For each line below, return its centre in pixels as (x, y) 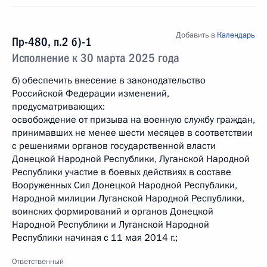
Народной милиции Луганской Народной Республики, (128, 198)
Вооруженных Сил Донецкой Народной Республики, (125, 185)
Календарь (236, 35)
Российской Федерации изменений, (91, 94)
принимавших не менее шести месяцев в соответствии (132, 133)
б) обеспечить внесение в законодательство (109, 80)
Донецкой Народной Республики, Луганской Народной (131, 159)
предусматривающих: (58, 107)
